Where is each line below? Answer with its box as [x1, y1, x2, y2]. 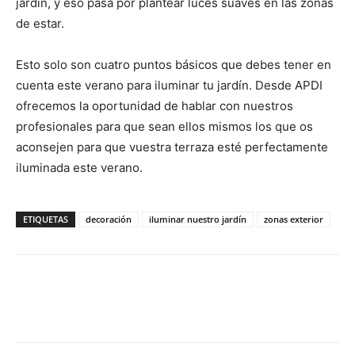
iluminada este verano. [16, 159, 143, 175]
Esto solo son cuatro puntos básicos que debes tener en [16, 56, 331, 72]
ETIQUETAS [23, 212, 68, 225]
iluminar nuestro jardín [149, 212, 246, 225]
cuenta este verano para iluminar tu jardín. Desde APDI [16, 77, 323, 93]
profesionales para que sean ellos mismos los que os [16, 118, 313, 134]
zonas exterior [264, 212, 323, 225]
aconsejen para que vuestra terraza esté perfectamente [16, 139, 328, 155]
